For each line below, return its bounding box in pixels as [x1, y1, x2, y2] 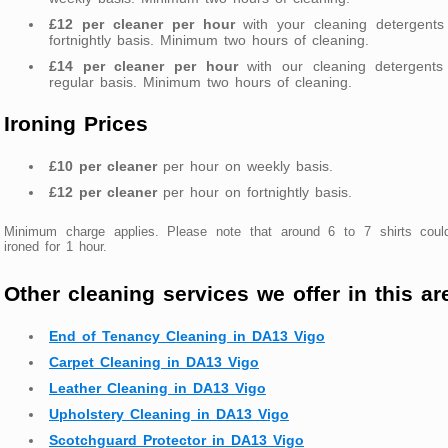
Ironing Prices [4, 112, 148, 136]
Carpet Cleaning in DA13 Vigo [49, 354, 259, 371]
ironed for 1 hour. [4, 239, 107, 255]
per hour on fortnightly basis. [157, 184, 352, 201]
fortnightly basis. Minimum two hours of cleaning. [49, 31, 369, 48]
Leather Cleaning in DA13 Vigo [49, 380, 266, 397]
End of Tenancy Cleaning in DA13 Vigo [49, 328, 325, 345]
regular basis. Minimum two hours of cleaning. [49, 73, 352, 90]
